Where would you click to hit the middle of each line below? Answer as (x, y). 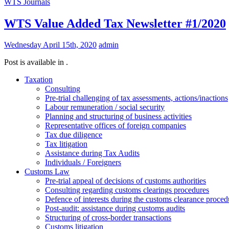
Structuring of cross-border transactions (108, 218)
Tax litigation (66, 144)
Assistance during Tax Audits (92, 153)
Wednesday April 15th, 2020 (50, 45)
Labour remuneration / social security (105, 107)
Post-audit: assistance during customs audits (115, 209)
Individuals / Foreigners (83, 163)
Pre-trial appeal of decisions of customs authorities (125, 181)
